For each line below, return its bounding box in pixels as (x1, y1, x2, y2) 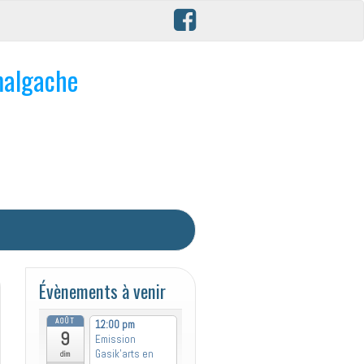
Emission (94, 332, 136, 347)
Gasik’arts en (94, 347, 154, 362)
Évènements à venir (39, 277, 166, 305)
